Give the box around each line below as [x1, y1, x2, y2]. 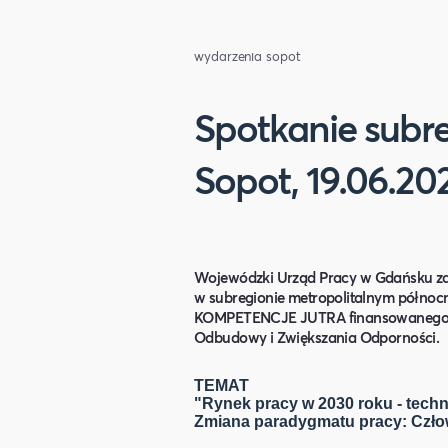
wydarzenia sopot [194, 47, 301, 66]
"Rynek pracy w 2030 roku [194, 395, 393, 413]
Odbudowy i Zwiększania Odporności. [194, 327, 440, 348]
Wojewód [194, 267, 256, 288]
